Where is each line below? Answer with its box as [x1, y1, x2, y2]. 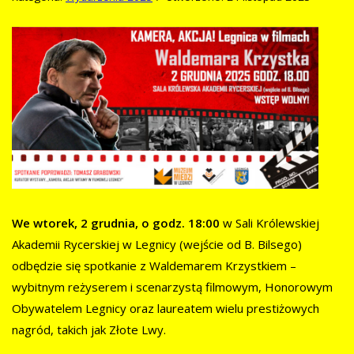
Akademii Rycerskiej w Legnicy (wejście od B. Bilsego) [12, 236, 302, 253]
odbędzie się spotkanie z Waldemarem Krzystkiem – [12, 258, 296, 274]
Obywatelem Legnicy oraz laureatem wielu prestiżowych [12, 300, 319, 317]
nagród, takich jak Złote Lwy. [12, 322, 166, 338]
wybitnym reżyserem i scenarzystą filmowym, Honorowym [12, 279, 333, 296]
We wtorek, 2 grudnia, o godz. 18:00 [12, 215, 220, 232]
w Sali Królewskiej [220, 215, 319, 232]
